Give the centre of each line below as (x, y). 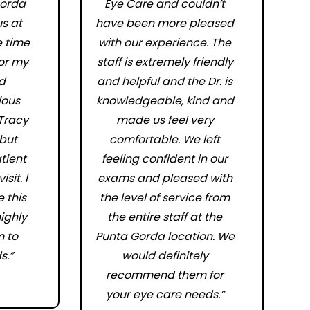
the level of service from (165, 198)
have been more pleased (165, 23)
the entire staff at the (165, 217)
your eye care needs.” (165, 294)
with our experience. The (165, 43)
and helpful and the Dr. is (165, 81)
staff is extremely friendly (165, 62)
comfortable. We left (165, 139)
